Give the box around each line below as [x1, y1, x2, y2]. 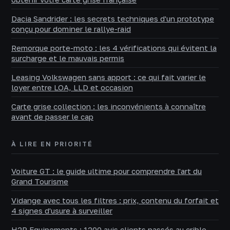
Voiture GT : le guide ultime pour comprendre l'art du [11, 166, 202, 176]
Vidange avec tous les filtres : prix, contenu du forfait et [11, 195, 219, 205]
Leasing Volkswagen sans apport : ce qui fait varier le [11, 72, 206, 82]
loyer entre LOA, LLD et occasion [11, 82, 133, 92]
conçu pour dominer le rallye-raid [11, 24, 131, 33]
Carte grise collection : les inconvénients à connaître [11, 101, 206, 111]
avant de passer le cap [11, 111, 93, 121]
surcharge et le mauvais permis [11, 53, 124, 63]
